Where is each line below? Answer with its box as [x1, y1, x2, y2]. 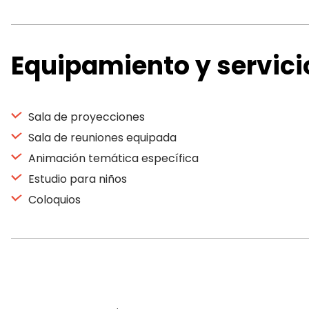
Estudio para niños [26, 171, 127, 187]
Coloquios [26, 192, 81, 208]
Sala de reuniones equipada [26, 130, 177, 146]
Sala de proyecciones [26, 109, 145, 125]
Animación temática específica [26, 150, 199, 166]
